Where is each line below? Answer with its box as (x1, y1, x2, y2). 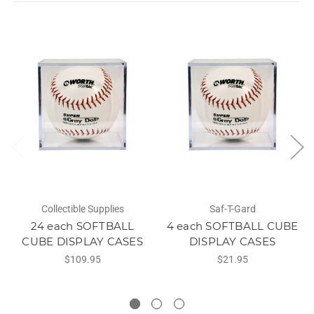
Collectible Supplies (41, 203, 124, 214)
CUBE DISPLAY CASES (22, 234, 143, 248)
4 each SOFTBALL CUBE (166, 219, 299, 233)
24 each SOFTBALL (30, 219, 135, 233)
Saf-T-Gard (209, 203, 256, 214)
